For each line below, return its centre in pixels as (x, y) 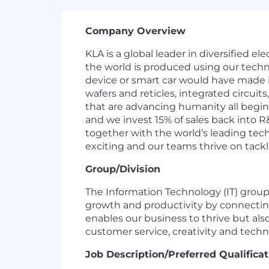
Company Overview (135, 31)
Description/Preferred (161, 254)
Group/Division (123, 169)
